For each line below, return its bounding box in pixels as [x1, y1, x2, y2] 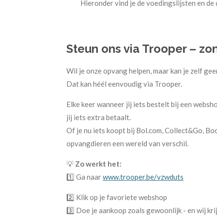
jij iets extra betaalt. [66, 112, 131, 122]
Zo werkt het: [75, 159, 122, 168]
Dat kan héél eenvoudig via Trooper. [66, 79, 182, 88]
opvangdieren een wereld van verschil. [66, 139, 188, 148]
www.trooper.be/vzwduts [103, 172, 184, 181]
